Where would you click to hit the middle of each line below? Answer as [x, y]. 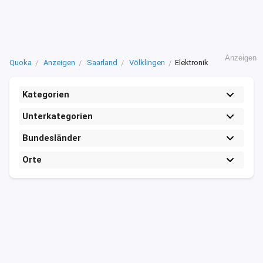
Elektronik [192, 63]
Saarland [102, 63]
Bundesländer [52, 138]
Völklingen [147, 63]
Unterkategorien [58, 116]
